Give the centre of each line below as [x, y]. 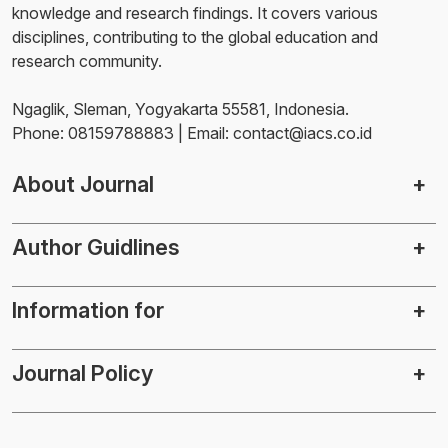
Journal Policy [82, 372]
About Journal [83, 183]
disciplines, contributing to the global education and [195, 36]
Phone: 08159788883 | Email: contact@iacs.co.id [192, 132]
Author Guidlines [96, 246]
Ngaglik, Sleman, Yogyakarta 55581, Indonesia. [180, 108]
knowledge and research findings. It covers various [195, 12]
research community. [87, 60]
